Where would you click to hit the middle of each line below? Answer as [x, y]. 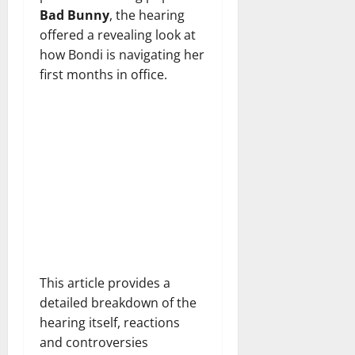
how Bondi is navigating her [122, 54]
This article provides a [105, 282]
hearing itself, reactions [110, 322]
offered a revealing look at [118, 34]
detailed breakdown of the [118, 302]
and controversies [94, 342]
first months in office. [103, 74]
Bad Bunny [74, 15]
